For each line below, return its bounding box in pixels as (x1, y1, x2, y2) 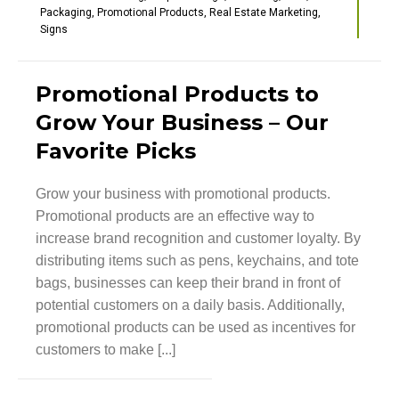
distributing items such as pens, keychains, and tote (36, 252, 359, 268)
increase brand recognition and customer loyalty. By (36, 230, 361, 246)
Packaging (40, 5, 92, 19)
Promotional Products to (36, 80, 319, 107)
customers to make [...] (36, 341, 175, 357)
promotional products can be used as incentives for (36, 319, 355, 335)
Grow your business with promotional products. (36, 185, 330, 201)
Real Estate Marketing (209, 5, 318, 19)
